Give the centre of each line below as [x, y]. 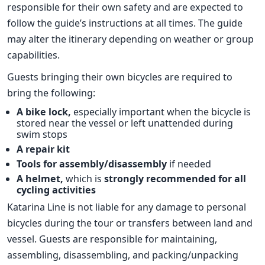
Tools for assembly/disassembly [92, 164]
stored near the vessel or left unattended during [125, 123]
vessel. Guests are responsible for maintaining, [112, 239]
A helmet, [41, 179]
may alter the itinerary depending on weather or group [131, 39]
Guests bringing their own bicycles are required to [120, 77]
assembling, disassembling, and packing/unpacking [123, 255]
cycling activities [56, 190]
